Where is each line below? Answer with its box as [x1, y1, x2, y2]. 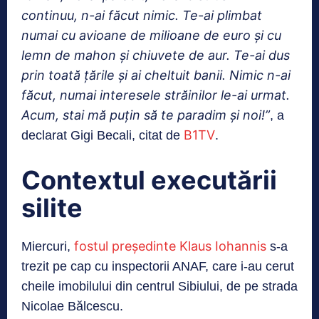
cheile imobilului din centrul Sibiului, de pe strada [21, 279, 298, 294]
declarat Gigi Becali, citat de [21, 128, 184, 143]
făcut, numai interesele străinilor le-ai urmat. [21, 88, 290, 103]
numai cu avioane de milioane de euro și [21, 28, 267, 43]
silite [21, 192, 83, 224]
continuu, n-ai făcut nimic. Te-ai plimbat [21, 8, 262, 23]
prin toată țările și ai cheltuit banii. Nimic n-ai [21, 68, 291, 83]
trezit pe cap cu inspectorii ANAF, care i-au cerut [21, 259, 294, 274]
